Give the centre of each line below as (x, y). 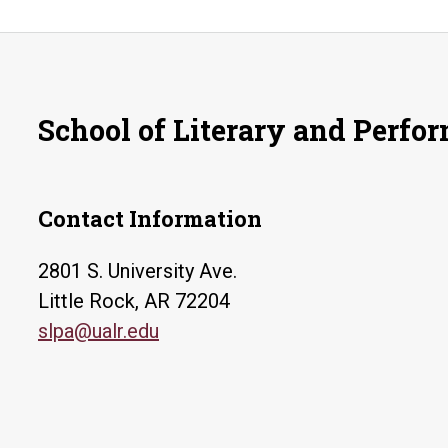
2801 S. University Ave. (137, 271)
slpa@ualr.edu (98, 331)
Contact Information (150, 218)
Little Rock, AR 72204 (134, 301)
